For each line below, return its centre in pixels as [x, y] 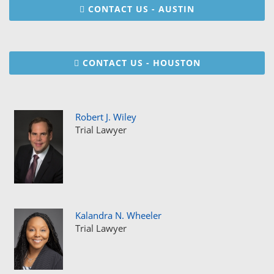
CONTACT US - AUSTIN [141, 9]
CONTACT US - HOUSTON [141, 63]
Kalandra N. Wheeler [118, 215]
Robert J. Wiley [106, 117]
